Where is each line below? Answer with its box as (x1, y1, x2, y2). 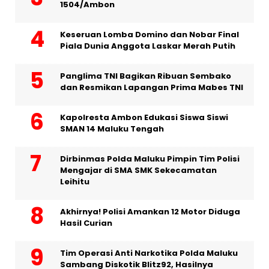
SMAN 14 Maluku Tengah (60, 123, 164, 135)
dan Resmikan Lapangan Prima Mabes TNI (60, 82, 243, 94)
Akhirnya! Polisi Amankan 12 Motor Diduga (60, 206, 240, 218)
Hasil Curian (60, 217, 112, 229)
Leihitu (60, 176, 89, 188)
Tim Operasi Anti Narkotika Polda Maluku (60, 247, 238, 259)
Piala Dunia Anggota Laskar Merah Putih (60, 40, 235, 52)
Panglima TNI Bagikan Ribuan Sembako (60, 70, 231, 82)
